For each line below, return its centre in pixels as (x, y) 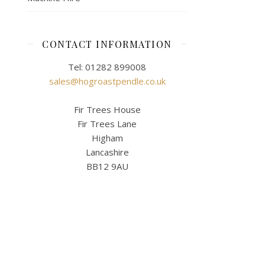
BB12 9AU (107, 166)
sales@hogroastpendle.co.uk (107, 81)
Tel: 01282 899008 (107, 67)
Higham (107, 138)
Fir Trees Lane (107, 123)
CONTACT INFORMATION (107, 44)
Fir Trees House (107, 109)
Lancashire (107, 152)
